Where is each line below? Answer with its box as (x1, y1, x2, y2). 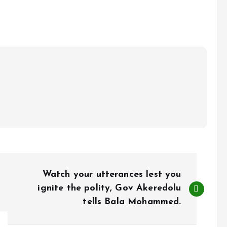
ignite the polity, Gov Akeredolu (37, 183, 181, 193)
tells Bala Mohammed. (83, 197, 181, 207)
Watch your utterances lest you (42, 170, 181, 179)
